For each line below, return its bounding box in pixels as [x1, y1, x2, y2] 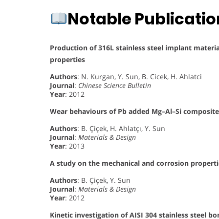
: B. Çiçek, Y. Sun [77, 175, 131, 185]
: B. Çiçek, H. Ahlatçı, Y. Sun [77, 123, 165, 133]
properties [50, 54, 85, 64]
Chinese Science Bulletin [78, 80, 151, 90]
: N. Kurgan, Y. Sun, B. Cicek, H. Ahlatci [77, 71, 202, 81]
